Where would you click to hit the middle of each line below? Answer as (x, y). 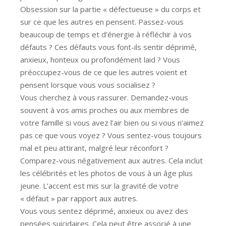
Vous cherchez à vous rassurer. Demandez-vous (104, 97)
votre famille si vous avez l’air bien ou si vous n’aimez (112, 122)
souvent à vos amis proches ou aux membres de (105, 110)
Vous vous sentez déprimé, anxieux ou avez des (104, 211)
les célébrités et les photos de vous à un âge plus (106, 173)
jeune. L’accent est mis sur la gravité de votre (99, 185)
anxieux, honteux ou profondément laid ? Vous (100, 59)
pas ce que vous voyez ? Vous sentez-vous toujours (111, 135)
